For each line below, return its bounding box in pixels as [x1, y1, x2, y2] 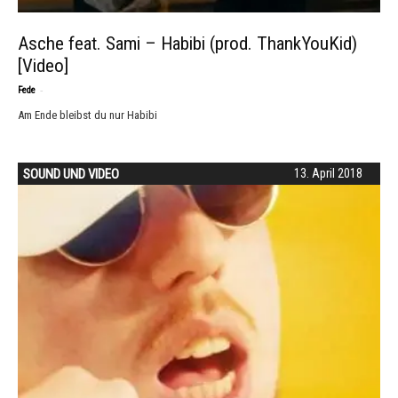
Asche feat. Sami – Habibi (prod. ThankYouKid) [18, 33, 357, 54]
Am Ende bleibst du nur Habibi [18, 108, 157, 122]
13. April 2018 [294, 166, 362, 180]
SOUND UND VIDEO [23, 166, 119, 182]
